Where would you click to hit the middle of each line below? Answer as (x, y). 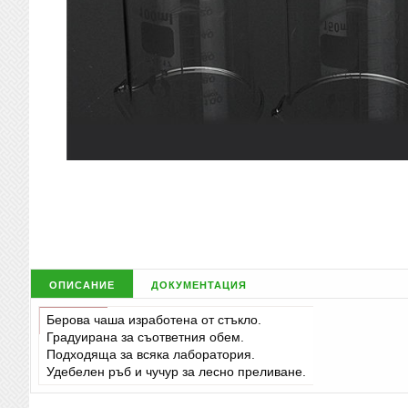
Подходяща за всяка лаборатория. (150, 354)
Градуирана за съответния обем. (145, 337)
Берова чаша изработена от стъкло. (153, 319)
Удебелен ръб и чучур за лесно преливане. (176, 371)
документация (199, 284)
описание (82, 284)
